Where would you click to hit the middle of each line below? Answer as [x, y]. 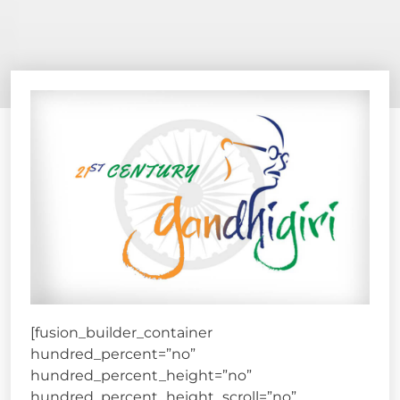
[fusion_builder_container [121, 333]
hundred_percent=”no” [113, 354]
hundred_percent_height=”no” [141, 376]
